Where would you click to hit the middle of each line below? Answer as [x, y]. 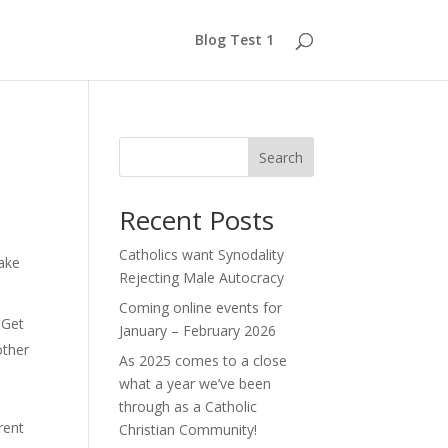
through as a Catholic [188, 406]
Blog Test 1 [234, 39]
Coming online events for [201, 307]
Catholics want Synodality [202, 254]
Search [280, 157]
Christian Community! [188, 429]
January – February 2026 [198, 330]
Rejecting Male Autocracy [202, 277]
